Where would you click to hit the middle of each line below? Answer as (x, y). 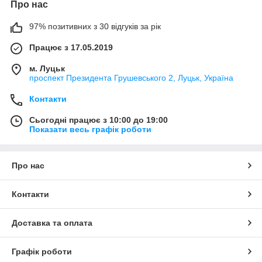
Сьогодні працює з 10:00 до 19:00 (99, 120)
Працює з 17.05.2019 (71, 47)
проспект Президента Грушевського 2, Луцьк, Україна (131, 78)
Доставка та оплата (52, 223)
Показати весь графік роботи (90, 129)
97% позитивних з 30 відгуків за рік (95, 26)
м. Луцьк (47, 68)
